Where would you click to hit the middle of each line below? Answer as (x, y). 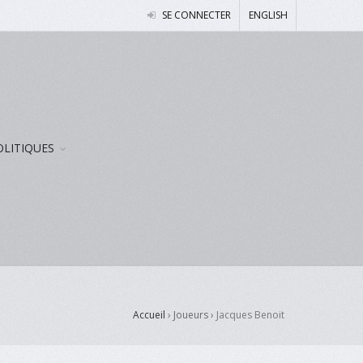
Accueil (149, 315)
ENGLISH (268, 15)
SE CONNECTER (195, 15)
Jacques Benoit (250, 315)
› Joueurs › (190, 315)
